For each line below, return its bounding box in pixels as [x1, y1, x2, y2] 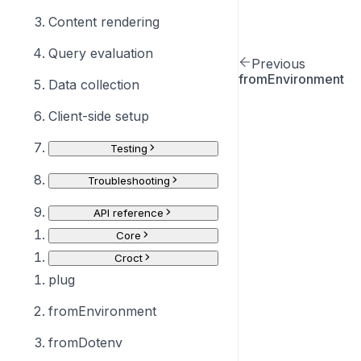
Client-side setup [48, 108, 149, 124]
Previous [251, 56, 305, 72]
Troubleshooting [87, 174, 170, 187]
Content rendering [48, 14, 160, 30]
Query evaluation [48, 45, 153, 61]
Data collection [48, 77, 139, 93]
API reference [93, 206, 164, 219]
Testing [110, 142, 147, 155]
